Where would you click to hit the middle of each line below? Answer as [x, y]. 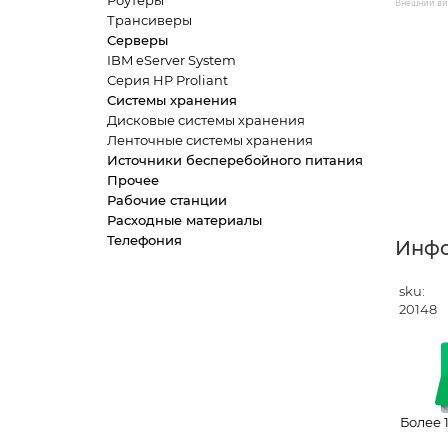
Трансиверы [149, 20]
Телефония [144, 240]
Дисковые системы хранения [206, 120]
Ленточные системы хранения [210, 140]
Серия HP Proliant [167, 80]
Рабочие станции [167, 200]
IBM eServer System [171, 60]
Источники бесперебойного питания [235, 160]
